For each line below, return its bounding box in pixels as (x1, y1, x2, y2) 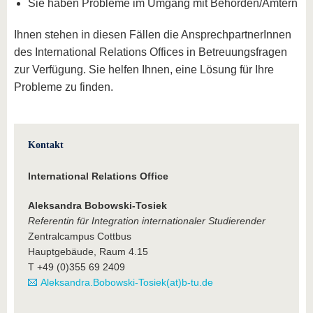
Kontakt (28, 140, 64, 150)
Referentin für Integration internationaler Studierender (28, 215, 265, 226)
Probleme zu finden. (14, 81, 113, 93)
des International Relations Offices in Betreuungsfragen (14, 46, 287, 58)
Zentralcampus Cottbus (28, 231, 131, 242)
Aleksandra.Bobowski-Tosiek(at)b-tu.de (41, 277, 213, 288)
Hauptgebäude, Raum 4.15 (28, 246, 148, 257)
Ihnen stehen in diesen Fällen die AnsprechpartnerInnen (14, 29, 291, 41)
